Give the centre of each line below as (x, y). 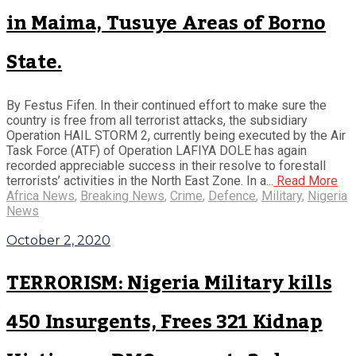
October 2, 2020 (58, 241)
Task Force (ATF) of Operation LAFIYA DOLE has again (157, 151)
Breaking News (122, 196)
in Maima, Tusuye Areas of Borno (166, 24)
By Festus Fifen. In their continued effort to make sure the (166, 106)
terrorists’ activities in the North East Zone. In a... (140, 181)
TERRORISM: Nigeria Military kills (169, 284)
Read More (306, 181)
